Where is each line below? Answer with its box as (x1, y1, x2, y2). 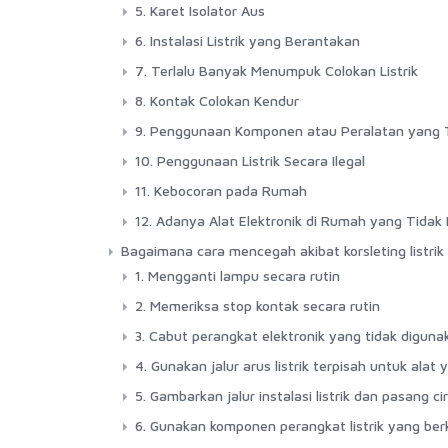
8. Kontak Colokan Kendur (135, 92, 299, 109)
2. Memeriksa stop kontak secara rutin (135, 297, 380, 314)
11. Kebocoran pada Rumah (135, 182, 307, 199)
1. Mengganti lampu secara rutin (135, 267, 340, 284)
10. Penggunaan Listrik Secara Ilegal (135, 152, 365, 169)
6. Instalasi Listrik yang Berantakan (135, 32, 360, 49)
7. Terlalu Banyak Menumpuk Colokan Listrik (135, 62, 418, 79)
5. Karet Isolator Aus (135, 2, 265, 19)
